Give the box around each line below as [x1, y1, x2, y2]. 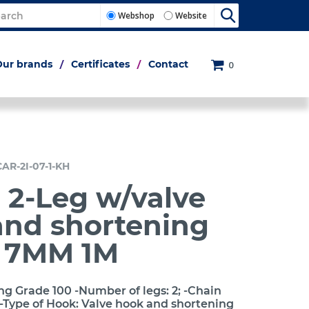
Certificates [71, 58, 130, 70]
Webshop [118, 10, 154, 21]
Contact [148, 58, 188, 70]
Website [175, 10, 207, 21]
